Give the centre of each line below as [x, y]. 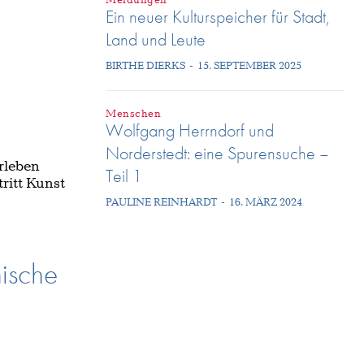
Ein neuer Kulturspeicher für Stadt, [218, 16]
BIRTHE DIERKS [145, 66]
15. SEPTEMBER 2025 [249, 66]
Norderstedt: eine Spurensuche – [217, 153]
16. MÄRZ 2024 [266, 202]
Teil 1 [124, 175]
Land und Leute [156, 39]
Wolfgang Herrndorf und [190, 130]
